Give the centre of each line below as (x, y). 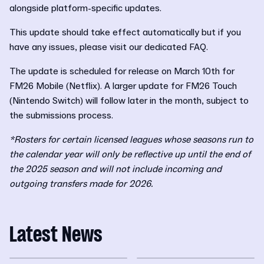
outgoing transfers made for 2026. (81, 184)
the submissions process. (62, 115)
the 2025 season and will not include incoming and (115, 169)
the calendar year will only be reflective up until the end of (130, 154)
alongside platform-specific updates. (85, 8)
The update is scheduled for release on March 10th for (122, 71)
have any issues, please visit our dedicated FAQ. (110, 47)
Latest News (56, 236)
